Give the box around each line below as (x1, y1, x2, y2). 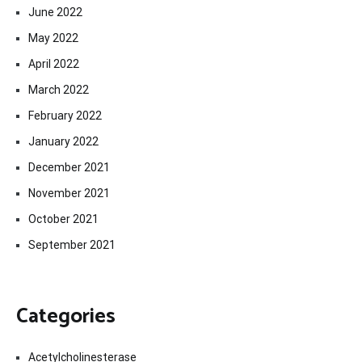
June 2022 (28, 5, 82, 19)
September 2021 (28, 238, 116, 251)
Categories (16, 298, 116, 334)
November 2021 (28, 186, 110, 200)
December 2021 (28, 160, 110, 174)
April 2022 (28, 57, 79, 70)
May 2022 (28, 31, 78, 44)
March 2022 (28, 82, 89, 96)
